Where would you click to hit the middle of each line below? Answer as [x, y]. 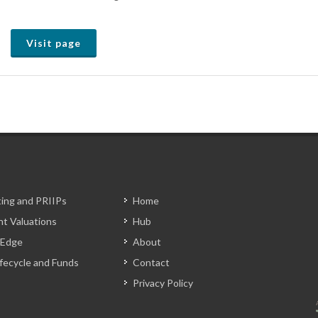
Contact [151, 262]
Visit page [54, 43]
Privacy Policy [163, 283]
